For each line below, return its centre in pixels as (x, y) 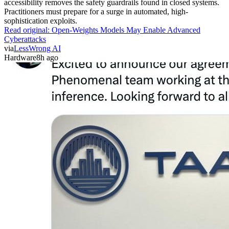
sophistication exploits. (41, 20)
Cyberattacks (25, 39)
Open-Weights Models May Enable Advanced (126, 30)
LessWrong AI (37, 48)
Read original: (28, 30)
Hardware (20, 57)
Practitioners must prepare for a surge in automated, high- (96, 11)
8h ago (47, 57)
